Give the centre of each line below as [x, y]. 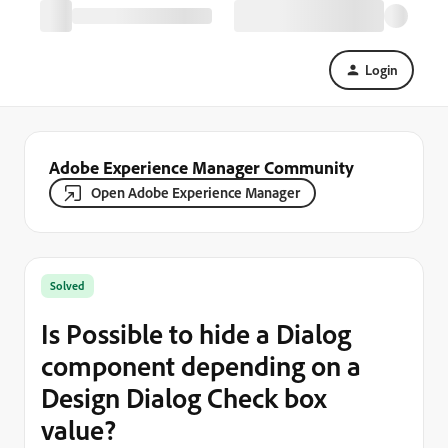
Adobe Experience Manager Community [201, 167]
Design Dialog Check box [184, 397]
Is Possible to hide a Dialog [196, 333]
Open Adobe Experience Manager [195, 192]
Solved [67, 285]
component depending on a [201, 365]
